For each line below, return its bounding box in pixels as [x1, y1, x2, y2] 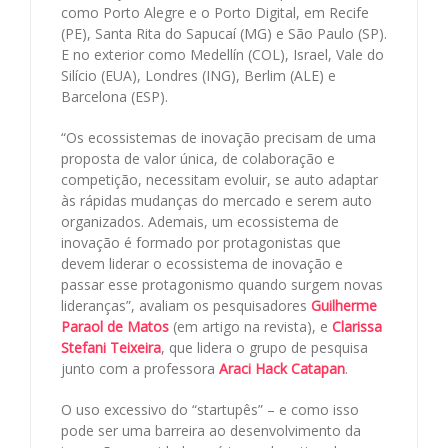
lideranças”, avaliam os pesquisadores [61, 296, 311, 316]
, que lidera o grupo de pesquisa [161, 338, 368, 358]
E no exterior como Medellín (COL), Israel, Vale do [61, 45, 384, 65]
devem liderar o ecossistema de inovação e [61, 254, 343, 274]
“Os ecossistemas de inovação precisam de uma [61, 128, 376, 148]
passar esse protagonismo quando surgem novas [61, 275, 383, 295]
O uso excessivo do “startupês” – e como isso [61, 400, 359, 420]
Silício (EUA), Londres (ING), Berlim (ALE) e [61, 66, 336, 86]
